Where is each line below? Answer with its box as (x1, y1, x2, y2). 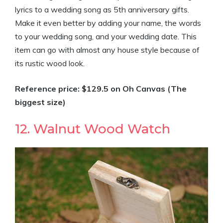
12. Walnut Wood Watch (15, 121, 170, 137)
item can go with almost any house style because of (15, 45, 200, 55)
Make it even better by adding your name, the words (15, 18, 201, 28)
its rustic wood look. (15, 58, 85, 68)
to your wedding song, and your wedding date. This (15, 31, 197, 41)
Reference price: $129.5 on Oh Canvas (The (15, 84, 187, 94)
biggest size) (15, 97, 66, 107)
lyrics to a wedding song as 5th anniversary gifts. (15, 4, 189, 14)
